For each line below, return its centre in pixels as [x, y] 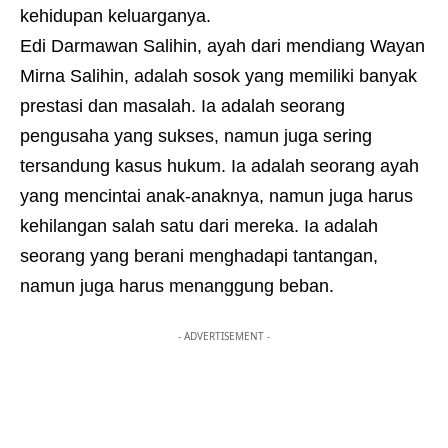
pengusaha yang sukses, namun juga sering [196, 136]
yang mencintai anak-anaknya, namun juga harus [216, 196]
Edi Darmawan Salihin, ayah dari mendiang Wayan [222, 46]
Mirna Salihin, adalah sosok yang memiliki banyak [218, 76]
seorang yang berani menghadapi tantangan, [199, 256]
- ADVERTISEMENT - [224, 336]
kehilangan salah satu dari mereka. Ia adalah [199, 226]
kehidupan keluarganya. [115, 16]
